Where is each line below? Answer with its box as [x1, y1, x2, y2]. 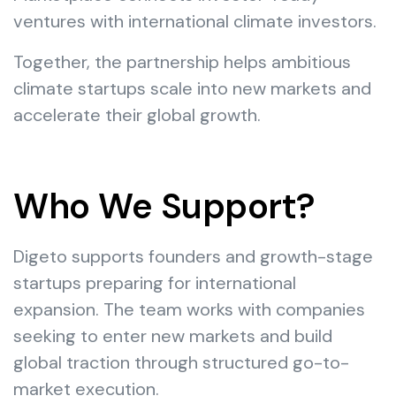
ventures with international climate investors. [13, 10, 377, 33]
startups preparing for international [13, 271, 296, 294]
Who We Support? [13, 183, 316, 229]
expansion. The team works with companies [13, 298, 365, 321]
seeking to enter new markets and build [13, 324, 332, 347]
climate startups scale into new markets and [13, 77, 371, 100]
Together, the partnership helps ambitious [13, 50, 351, 73]
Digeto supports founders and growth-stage [13, 245, 373, 268]
